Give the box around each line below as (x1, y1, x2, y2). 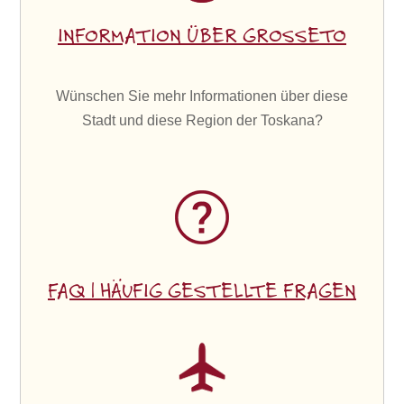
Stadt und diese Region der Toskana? (81, 113, 323, 129)
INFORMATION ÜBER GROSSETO (58, 25, 346, 49)
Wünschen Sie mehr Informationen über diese (56, 88, 348, 105)
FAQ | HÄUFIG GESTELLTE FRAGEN (48, 280, 356, 304)
